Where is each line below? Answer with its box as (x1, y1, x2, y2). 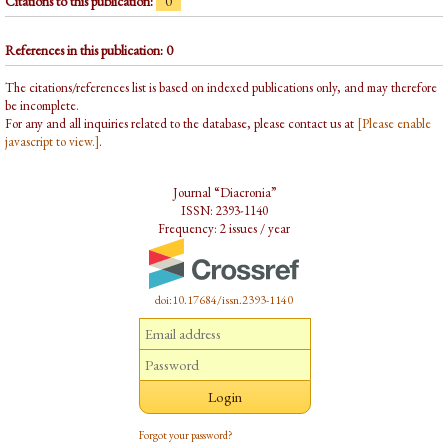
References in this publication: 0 (5, 41, 173, 60)
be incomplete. (5, 97, 79, 115)
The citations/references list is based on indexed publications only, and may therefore (5, 79, 437, 97)
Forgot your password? (139, 428, 233, 443)
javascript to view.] (5, 133, 99, 151)
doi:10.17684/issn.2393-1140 (155, 292, 293, 309)
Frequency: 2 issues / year (158, 220, 290, 238)
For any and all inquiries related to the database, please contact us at (5, 115, 357, 133)
